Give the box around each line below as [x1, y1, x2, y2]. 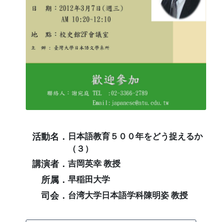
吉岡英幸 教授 [68, 157, 120, 169]
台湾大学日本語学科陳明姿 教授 [68, 189, 188, 201]
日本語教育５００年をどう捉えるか [68, 130, 203, 142]
